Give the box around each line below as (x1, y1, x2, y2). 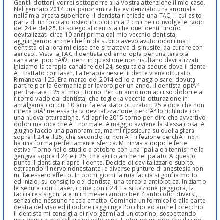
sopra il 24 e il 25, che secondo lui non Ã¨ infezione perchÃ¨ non (14, 133, 199, 141)
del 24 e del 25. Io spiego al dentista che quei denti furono (14, 24, 181, 33)
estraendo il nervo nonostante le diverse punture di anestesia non (14, 165, 203, 173)
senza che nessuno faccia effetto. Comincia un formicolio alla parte (14, 196, 206, 205)
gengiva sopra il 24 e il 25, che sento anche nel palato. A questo (14, 152, 195, 161)
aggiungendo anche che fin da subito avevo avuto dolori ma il (14, 37, 191, 46)
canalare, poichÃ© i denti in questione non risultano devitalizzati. (14, 56, 200, 65)
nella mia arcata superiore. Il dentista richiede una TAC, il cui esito (14, 11, 202, 20)
